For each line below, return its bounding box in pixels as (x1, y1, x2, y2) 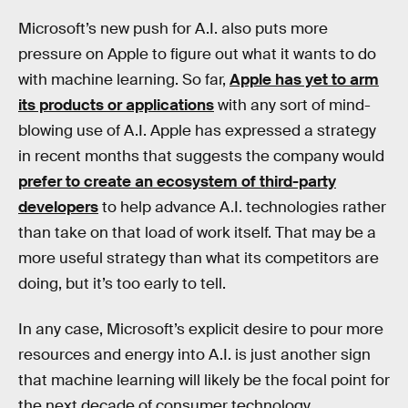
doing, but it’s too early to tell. (18, 273, 226, 293)
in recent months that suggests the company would (18, 146, 384, 166)
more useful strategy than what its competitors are (18, 248, 379, 268)
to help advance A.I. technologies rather (98, 197, 386, 217)
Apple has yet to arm (229, 69, 379, 89)
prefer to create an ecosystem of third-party (18, 171, 336, 191)
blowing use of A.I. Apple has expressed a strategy (18, 120, 376, 140)
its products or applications (18, 95, 214, 115)
